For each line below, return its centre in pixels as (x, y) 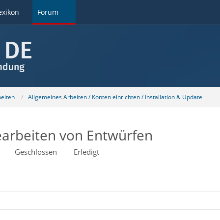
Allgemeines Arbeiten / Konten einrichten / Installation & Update (115, 97)
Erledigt (86, 152)
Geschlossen (36, 152)
